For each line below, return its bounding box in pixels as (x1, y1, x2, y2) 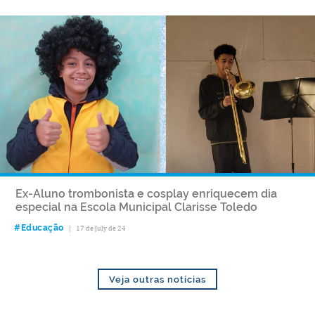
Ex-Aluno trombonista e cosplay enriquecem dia (15, 186, 277, 200)
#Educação (14, 222, 64, 233)
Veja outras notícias (109, 274, 206, 285)
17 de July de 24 (75, 223, 126, 232)
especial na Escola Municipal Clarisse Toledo (15, 200, 263, 214)
